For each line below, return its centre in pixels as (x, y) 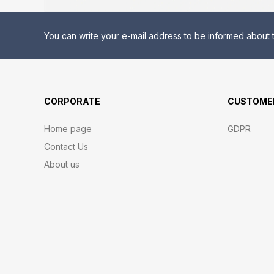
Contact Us (66, 146)
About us (62, 164)
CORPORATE (72, 101)
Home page (68, 129)
